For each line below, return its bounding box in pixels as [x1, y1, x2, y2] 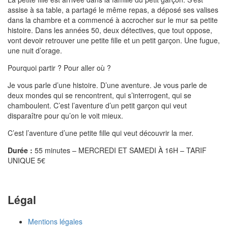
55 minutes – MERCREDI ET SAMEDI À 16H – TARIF [33, 145, 207, 155]
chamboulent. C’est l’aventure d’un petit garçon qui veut [8, 100, 187, 110]
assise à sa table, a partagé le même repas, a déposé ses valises [8, 5, 218, 15]
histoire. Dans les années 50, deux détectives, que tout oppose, [8, 25, 212, 35]
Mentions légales [28, 216, 82, 226]
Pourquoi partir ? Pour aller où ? [8, 63, 111, 73]
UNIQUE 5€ [8, 155, 45, 165]
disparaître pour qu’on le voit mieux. [8, 110, 123, 121]
